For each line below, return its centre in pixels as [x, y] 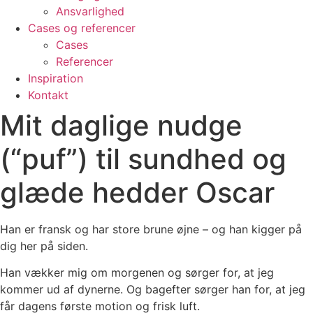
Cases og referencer [82, 28]
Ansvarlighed [90, 11]
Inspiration [56, 78]
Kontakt [48, 95]
